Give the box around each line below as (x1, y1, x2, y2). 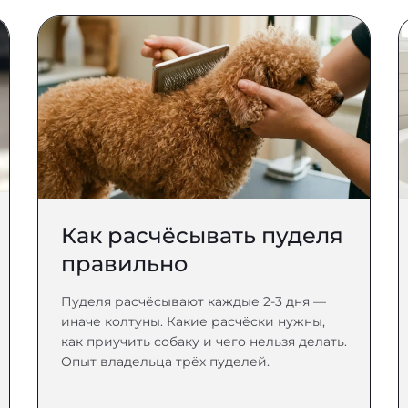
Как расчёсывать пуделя (60, 222, 343, 249)
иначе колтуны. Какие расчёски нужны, (60, 313, 325, 330)
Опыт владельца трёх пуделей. (60, 353, 270, 370)
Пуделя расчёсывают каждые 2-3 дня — (60, 293, 326, 310)
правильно (60, 250, 188, 277)
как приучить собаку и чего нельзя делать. (60, 333, 347, 350)
